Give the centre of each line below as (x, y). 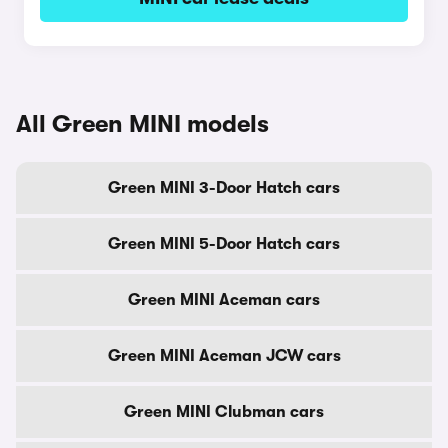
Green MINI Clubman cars (224, 412)
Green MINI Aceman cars (224, 300)
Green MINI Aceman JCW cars (224, 356)
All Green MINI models (142, 124)
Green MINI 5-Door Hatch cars (224, 244)
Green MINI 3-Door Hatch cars (224, 188)
